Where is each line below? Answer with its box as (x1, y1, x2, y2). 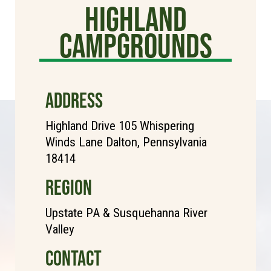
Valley (45, 221, 74, 237)
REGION (45, 175, 92, 199)
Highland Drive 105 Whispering (45, 118, 194, 133)
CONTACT (45, 246, 102, 270)
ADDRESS (45, 88, 103, 112)
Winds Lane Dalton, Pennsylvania (45, 134, 207, 149)
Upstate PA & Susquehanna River (45, 205, 207, 220)
